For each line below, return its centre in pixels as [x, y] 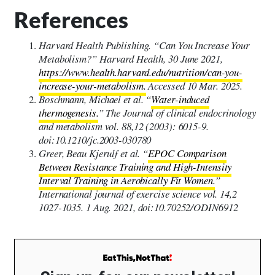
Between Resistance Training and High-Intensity [135, 166]
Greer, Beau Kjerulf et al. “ [94, 153]
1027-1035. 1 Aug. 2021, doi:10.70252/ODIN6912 [138, 207]
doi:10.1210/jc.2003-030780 [95, 139]
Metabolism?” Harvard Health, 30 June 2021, [131, 58]
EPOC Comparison [187, 153]
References [71, 19]
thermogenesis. [68, 112]
